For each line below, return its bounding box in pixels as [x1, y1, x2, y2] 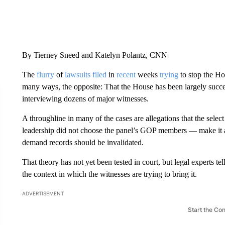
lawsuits [64, 70, 90, 79]
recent [116, 70, 136, 79]
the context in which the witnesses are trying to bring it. [22, 169, 197, 178]
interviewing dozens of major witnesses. [22, 94, 149, 103]
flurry [36, 70, 54, 79]
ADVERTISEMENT [22, 190, 64, 196]
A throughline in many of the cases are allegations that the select [22, 114, 224, 123]
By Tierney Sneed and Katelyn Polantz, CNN [22, 50, 167, 59]
